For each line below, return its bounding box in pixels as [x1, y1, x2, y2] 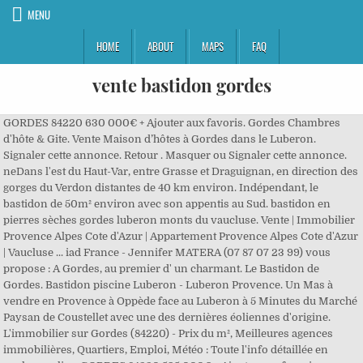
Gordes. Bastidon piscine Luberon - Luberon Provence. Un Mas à [3, 279, 334, 291]
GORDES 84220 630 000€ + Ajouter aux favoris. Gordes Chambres [3, 117, 341, 129]
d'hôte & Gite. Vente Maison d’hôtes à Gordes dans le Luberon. [3, 133, 317, 145]
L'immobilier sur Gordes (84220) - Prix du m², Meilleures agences [3, 327, 334, 340]
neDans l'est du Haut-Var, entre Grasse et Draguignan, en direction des [3, 165, 359, 177]
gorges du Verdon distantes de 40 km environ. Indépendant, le [3, 181, 319, 194]
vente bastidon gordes [92, 73, 271, 97]
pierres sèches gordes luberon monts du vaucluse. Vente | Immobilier [3, 214, 356, 226]
